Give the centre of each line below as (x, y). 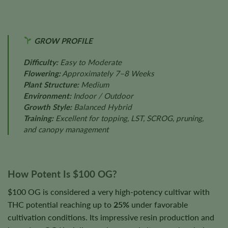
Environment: (47, 95)
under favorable (159, 204)
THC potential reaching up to (61, 204)
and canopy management (66, 129)
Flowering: (42, 73)
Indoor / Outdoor (102, 95)
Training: (38, 118)
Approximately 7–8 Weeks (107, 73)
